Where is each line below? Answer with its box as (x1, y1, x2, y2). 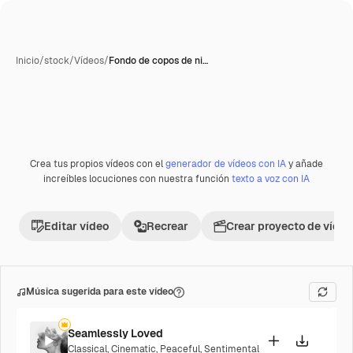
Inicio (16, 54, 39, 67)
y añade (286, 158, 323, 170)
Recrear (147, 219, 188, 233)
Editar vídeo (44, 219, 109, 233)
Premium (33, 162, 75, 176)
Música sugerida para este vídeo (26, 285, 173, 298)
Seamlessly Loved (68, 325, 163, 340)
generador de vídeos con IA (165, 158, 286, 170)
